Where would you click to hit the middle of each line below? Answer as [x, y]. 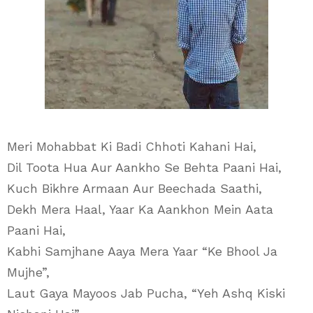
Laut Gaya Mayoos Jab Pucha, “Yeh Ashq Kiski [146, 293]
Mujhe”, [28, 272]
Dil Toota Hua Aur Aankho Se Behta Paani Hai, [144, 167]
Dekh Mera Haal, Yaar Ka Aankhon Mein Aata [140, 209]
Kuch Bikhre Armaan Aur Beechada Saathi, [134, 188]
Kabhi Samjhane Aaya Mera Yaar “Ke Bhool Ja [142, 251]
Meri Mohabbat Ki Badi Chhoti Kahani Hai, [132, 146]
